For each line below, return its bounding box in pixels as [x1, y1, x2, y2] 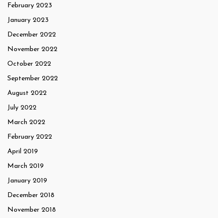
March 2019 [7, 163, 44, 170]
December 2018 [7, 192, 54, 200]
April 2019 [7, 148, 38, 156]
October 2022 [7, 60, 51, 68]
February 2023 [7, 2, 52, 10]
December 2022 [7, 31, 56, 39]
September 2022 [7, 75, 58, 83]
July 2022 [7, 104, 36, 112]
